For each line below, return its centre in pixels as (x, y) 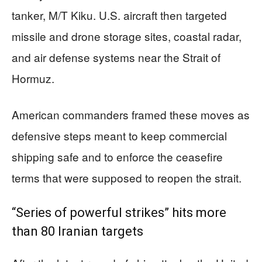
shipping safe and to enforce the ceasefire (117, 156)
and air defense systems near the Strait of (116, 57)
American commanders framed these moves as (131, 114)
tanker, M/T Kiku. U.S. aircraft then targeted (119, 15)
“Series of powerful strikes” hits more (119, 212)
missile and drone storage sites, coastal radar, (127, 36)
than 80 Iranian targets (77, 231)
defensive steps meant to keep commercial (119, 135)
